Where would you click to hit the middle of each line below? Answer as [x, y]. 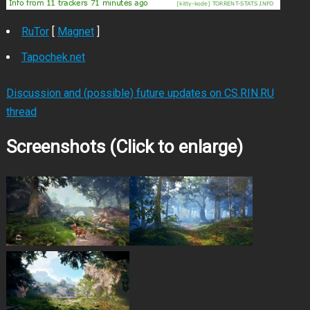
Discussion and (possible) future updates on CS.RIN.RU [140, 93]
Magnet [75, 31]
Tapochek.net [53, 57]
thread [21, 112]
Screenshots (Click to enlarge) [124, 147]
